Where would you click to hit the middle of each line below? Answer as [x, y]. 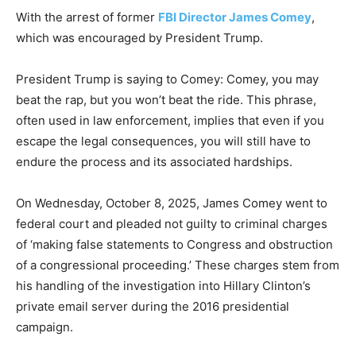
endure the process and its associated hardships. [154, 162]
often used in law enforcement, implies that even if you [170, 120]
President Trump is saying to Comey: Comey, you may [167, 79]
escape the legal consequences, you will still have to [163, 141]
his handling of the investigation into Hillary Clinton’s [163, 286]
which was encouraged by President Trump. [139, 38]
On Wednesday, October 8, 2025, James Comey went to [172, 203]
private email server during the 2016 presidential [153, 306]
